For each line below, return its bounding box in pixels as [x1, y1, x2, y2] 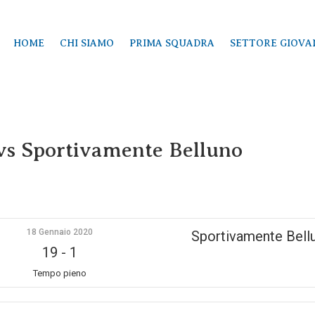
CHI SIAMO [60, 38, 115, 49]
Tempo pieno [33, 268, 87, 278]
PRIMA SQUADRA [129, 38, 215, 49]
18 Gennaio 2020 [27, 227, 94, 237]
